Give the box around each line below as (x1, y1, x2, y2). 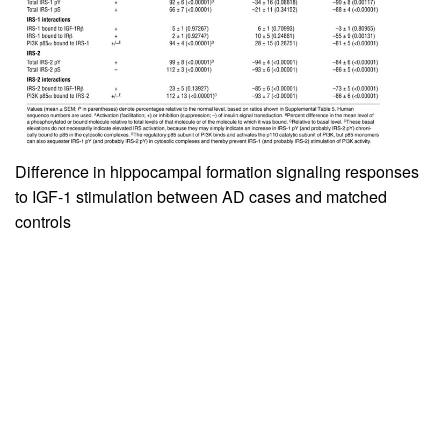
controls (15, 210, 71, 234)
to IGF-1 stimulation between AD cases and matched (15, 185, 387, 209)
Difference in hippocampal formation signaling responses (15, 160, 419, 184)
